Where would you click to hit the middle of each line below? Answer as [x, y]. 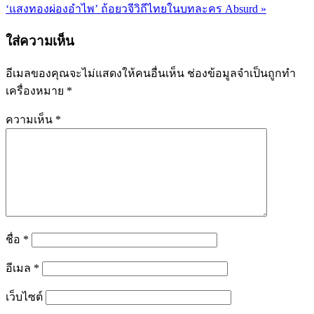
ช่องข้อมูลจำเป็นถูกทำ [241, 73]
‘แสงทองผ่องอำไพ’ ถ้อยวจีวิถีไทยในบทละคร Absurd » [136, 9]
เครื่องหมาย [36, 90]
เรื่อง [21, 28]
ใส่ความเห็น [40, 41]
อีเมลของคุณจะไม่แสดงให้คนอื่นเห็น [95, 73]
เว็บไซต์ [24, 296]
